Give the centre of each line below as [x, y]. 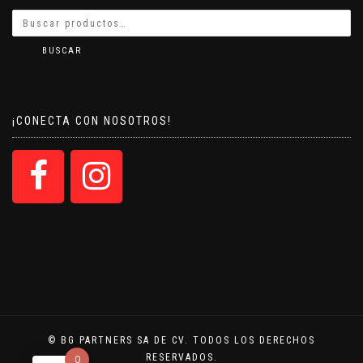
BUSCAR [62, 51]
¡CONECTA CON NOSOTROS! [92, 121]
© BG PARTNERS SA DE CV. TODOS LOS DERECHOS [181, 341]
